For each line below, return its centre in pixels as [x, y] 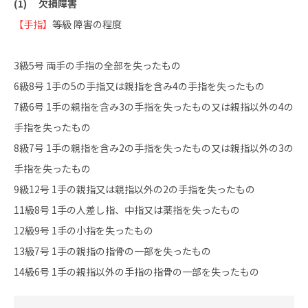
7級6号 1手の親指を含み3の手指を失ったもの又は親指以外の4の [154, 107]
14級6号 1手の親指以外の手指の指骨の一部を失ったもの [136, 272]
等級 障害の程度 [87, 24]
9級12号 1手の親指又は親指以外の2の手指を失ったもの [134, 189]
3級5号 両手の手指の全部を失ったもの [97, 65]
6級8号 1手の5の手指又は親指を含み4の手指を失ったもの [139, 86]
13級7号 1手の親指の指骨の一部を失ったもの [112, 251]
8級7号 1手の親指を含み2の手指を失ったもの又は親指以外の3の [154, 148]
